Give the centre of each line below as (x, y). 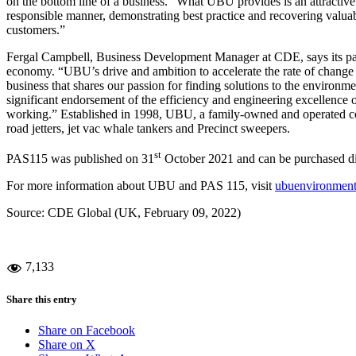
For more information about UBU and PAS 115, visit (141, 186)
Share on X (67, 345)
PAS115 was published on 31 (80, 159)
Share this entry (42, 300)
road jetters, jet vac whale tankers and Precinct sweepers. (148, 128)
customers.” (36, 29)
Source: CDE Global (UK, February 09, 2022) (124, 213)
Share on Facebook (87, 331)
